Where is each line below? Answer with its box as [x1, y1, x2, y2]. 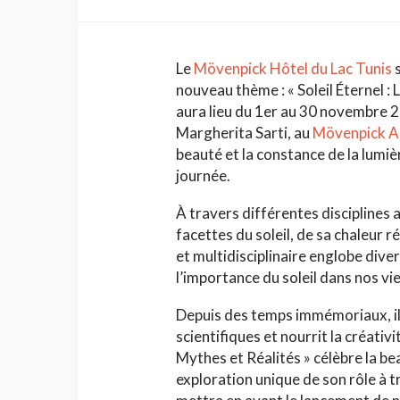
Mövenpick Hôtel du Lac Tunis [194, 59, 392, 79]
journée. [176, 166, 230, 186]
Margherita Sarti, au [176, 123, 312, 143]
